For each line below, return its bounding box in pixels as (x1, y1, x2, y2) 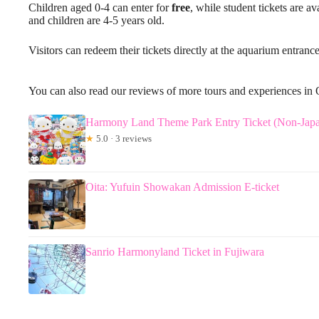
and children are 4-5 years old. (28, 14, 164, 26)
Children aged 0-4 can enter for (28, 1, 172, 14)
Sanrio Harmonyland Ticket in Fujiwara (85, 246, 264, 258)
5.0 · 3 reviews (94, 133, 152, 144)
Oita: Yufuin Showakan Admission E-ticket (85, 181, 279, 193)
